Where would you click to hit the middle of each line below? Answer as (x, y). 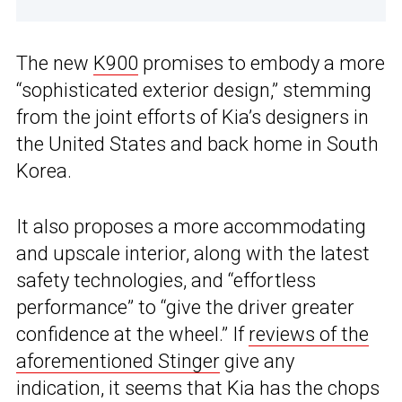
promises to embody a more (262, 64)
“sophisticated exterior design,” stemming (194, 91)
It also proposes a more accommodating (191, 227)
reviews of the (309, 335)
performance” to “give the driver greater (185, 308)
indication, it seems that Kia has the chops (198, 389)
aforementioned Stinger (118, 362)
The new (55, 64)
